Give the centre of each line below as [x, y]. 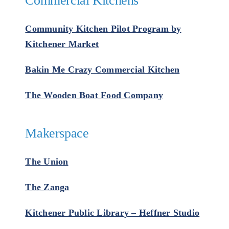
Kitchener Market [62, 44]
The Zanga [47, 187]
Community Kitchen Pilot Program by [103, 29]
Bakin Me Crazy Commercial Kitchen [102, 70]
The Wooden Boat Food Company [94, 95]
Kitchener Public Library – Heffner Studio [112, 213]
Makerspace [57, 133]
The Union [47, 162]
